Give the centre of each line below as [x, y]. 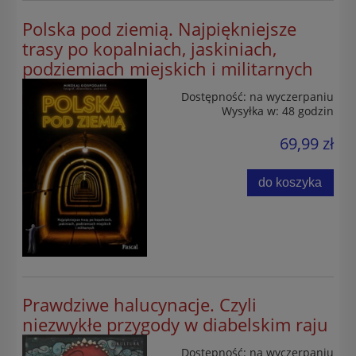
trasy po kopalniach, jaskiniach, [149, 48]
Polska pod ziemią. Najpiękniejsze [159, 29]
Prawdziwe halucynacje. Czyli [139, 305]
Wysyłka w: [250, 110]
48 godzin [308, 110]
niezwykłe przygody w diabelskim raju [175, 325]
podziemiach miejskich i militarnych [168, 68]
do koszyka [290, 182]
